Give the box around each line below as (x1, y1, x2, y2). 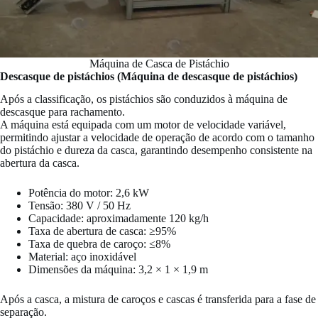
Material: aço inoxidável (28, 251, 136, 263)
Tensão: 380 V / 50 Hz (28, 199, 131, 212)
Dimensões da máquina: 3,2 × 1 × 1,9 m (28, 263, 208, 276)
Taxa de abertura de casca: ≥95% (28, 225, 176, 238)
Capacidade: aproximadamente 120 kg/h (28, 212, 209, 225)
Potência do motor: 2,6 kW (28, 187, 149, 199)
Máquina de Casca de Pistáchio (89, 57, 229, 70)
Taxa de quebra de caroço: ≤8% (28, 238, 170, 251)
